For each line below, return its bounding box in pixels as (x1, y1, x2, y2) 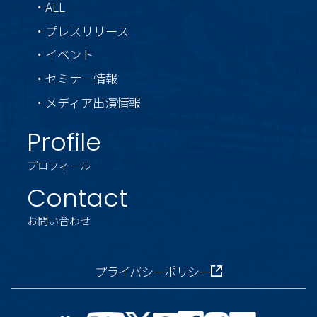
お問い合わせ (26, 212, 91, 229)
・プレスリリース (33, 21, 129, 40)
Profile (26, 125, 101, 160)
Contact (26, 180, 127, 215)
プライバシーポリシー (95, 262, 211, 280)
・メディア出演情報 (33, 93, 141, 111)
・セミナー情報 (33, 69, 117, 88)
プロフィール (26, 156, 91, 173)
